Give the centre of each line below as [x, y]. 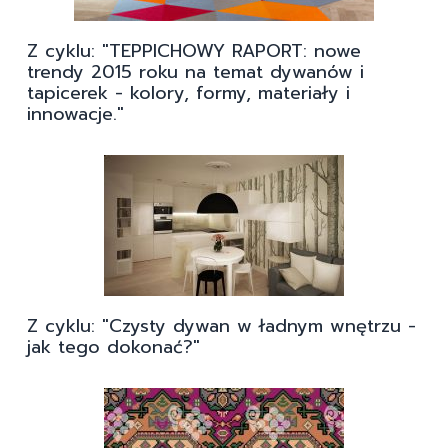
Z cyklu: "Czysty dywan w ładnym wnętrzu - [221, 326]
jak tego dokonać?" [113, 347]
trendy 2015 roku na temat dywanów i [195, 72]
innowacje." [75, 114]
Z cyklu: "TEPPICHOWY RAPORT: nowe [194, 51]
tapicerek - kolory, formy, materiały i [188, 93]
